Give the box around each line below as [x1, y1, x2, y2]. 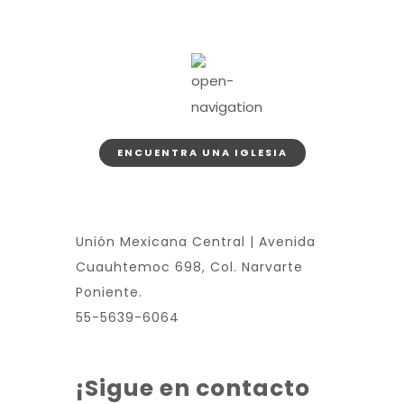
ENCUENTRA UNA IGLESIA [116, 145, 288, 160]
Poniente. [76, 283, 142, 301]
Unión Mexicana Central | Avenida [76, 233, 316, 251]
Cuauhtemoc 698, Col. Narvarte [76, 258, 303, 276]
